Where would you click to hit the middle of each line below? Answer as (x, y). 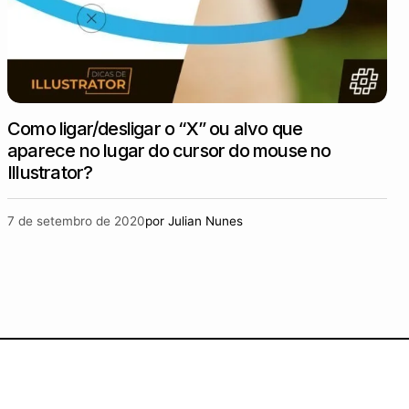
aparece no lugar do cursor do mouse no (169, 151)
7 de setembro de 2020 (76, 221)
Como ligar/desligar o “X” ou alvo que (155, 129)
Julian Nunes (205, 221)
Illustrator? (50, 173)
